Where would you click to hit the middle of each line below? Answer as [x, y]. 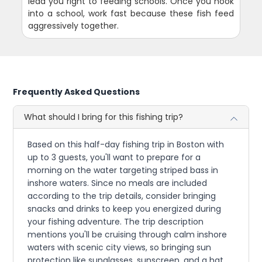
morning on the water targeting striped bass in [123, 170]
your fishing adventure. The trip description [116, 221]
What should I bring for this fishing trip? [104, 117]
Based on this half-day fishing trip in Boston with [126, 144]
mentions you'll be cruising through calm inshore [127, 234]
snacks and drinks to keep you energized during [125, 208]
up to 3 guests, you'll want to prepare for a [114, 157]
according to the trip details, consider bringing [122, 196]
